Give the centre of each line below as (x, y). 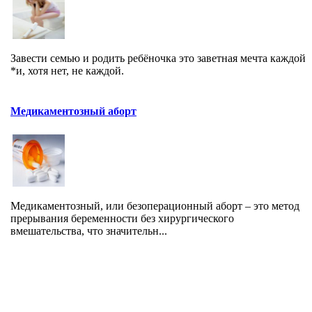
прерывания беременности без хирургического (122, 218)
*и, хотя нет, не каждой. (67, 70)
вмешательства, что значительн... (89, 231)
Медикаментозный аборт (73, 111)
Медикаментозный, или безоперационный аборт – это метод (155, 205)
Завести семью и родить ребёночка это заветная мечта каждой (158, 58)
